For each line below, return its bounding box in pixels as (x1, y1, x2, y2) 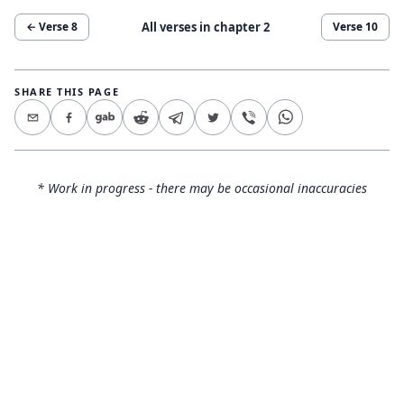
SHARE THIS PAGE (14, 85, 120, 98)
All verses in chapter (141, 18, 263, 35)
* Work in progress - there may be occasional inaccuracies (37, 179, 367, 197)
